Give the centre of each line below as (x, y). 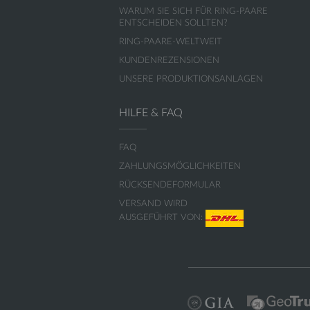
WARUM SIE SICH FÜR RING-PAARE (193, 11)
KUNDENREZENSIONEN (169, 61)
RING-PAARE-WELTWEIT (171, 42)
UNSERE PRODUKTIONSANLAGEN (191, 79)
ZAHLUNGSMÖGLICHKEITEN (180, 166)
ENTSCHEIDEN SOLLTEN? (173, 23)
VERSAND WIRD (153, 204)
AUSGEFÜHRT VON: (162, 218)
